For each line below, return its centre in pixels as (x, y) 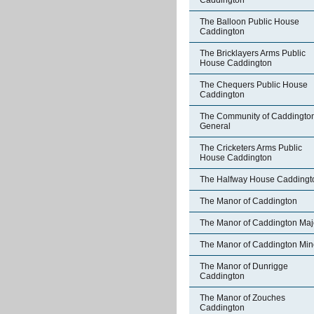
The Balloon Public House (250, 22)
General (215, 126)
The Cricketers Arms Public (251, 148)
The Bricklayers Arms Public (253, 53)
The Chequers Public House (254, 85)
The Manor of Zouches (243, 298)
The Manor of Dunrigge (244, 266)
